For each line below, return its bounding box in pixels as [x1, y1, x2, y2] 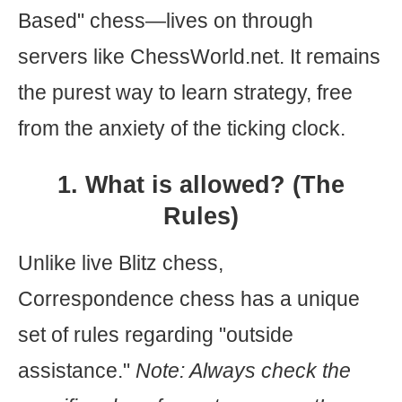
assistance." [18, 359, 135, 382]
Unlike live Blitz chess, [18, 251, 223, 275]
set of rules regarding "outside [18, 323, 293, 346]
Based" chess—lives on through [18, 9, 313, 32]
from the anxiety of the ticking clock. [18, 117, 345, 140]
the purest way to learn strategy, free [18, 81, 353, 104]
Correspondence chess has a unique [18, 287, 360, 310]
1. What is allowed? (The [57, 171, 345, 198]
